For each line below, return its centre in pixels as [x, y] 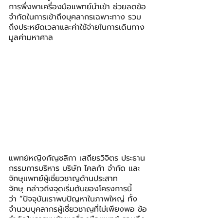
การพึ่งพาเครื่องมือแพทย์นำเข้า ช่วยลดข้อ [77, 7]
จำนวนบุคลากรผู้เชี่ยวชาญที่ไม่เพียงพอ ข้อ [78, 209]
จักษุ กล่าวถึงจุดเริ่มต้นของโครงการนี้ [70, 189]
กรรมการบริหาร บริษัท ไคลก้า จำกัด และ [74, 169]
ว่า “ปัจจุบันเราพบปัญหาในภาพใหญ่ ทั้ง [73, 199]
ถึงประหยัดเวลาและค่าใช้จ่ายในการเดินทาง [77, 27]
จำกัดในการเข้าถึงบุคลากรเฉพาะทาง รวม [75, 17]
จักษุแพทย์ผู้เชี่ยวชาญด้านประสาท [63, 179]
